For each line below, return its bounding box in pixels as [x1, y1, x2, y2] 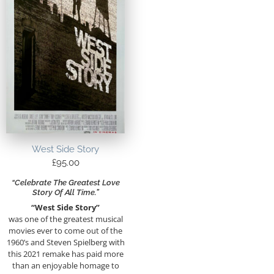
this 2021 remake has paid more [7, 248, 124, 259]
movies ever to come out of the [9, 224, 122, 236]
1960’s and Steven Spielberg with [6, 236, 125, 248]
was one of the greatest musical [8, 213, 123, 224]
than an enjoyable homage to [12, 259, 119, 271]
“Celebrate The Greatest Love [11, 178, 120, 188]
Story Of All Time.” [32, 188, 99, 198]
